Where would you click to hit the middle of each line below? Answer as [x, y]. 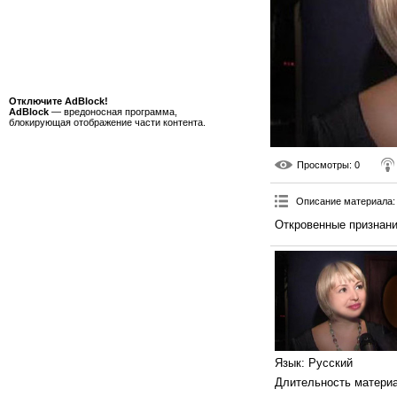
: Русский [327, 362]
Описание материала [344, 202]
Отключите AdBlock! [58, 101]
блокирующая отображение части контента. [107, 122]
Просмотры [323, 165]
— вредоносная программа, [113, 112]
